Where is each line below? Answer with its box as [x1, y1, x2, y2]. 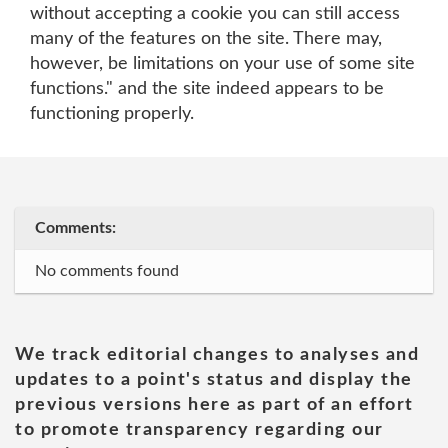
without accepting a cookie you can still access [30, 5, 400, 23]
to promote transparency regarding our [15, 421, 384, 439]
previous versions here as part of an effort [15, 396, 414, 414]
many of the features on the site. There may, [30, 30, 382, 48]
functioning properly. [30, 105, 194, 123]
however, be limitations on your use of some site [30, 55, 415, 73]
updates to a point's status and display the [15, 371, 413, 389]
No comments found [35, 263, 179, 279]
